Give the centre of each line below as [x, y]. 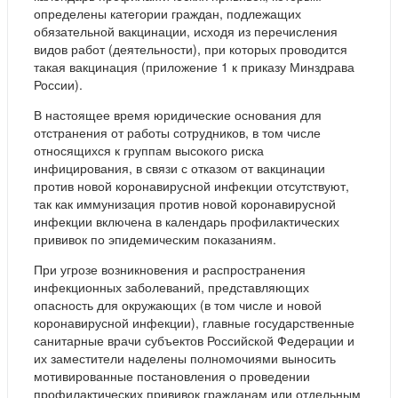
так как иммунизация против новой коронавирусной [185, 204]
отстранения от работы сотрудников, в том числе [177, 133]
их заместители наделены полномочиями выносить [185, 358]
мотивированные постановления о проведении [172, 376]
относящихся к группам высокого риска [149, 151]
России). [58, 85]
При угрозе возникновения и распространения [170, 270]
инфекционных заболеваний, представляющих [171, 287]
